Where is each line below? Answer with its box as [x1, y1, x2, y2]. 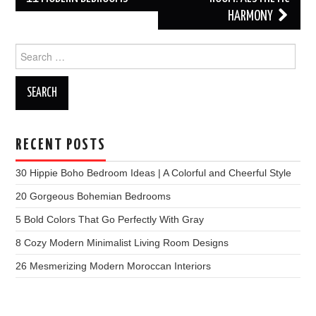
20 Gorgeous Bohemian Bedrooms [16, 190, 171, 202]
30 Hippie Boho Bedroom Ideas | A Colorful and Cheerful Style [16, 166, 292, 178]
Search [15, 44, 47, 56]
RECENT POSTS [16, 137, 107, 153]
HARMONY [227, 9, 275, 23]
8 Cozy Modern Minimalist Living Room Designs [16, 236, 229, 248]
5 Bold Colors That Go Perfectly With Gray [16, 213, 205, 225]
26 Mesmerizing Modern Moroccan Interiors [16, 260, 212, 272]
